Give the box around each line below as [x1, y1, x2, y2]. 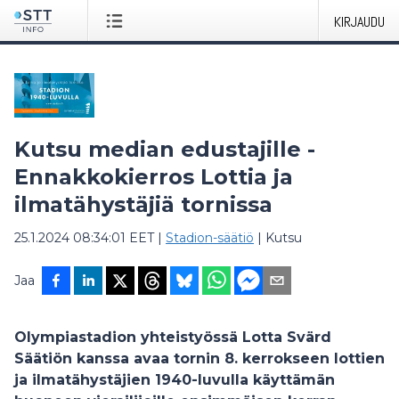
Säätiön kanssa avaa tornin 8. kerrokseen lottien [14, 350, 385, 367]
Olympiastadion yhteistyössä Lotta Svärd [14, 329, 331, 346]
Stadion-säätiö [166, 230, 254, 246]
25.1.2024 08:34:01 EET [14, 230, 154, 246]
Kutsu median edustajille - [14, 136, 315, 162]
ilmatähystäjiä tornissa [14, 191, 273, 217]
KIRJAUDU [334, 12, 385, 31]
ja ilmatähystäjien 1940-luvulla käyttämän [14, 371, 335, 388]
